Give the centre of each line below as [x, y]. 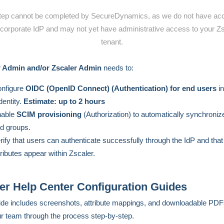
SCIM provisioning [49, 114]
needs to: [117, 68]
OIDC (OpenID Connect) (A [72, 88]
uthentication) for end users [168, 88]
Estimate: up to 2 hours [64, 101]
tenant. [112, 42]
